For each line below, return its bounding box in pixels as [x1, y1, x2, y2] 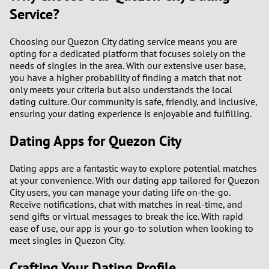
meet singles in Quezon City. [10, 234, 125, 246]
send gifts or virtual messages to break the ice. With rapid [10, 210, 243, 222]
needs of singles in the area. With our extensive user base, [10, 59, 246, 72]
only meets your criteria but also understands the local [10, 83, 232, 96]
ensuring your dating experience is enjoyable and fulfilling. [10, 107, 252, 120]
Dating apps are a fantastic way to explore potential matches [10, 162, 257, 174]
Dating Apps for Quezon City [10, 131, 181, 151]
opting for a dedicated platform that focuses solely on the [10, 47, 246, 60]
